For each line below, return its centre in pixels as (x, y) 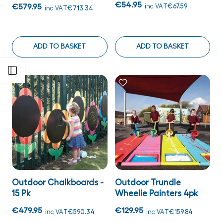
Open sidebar (48, 70)
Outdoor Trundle (148, 183)
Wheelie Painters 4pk (156, 194)
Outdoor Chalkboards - (58, 183)
